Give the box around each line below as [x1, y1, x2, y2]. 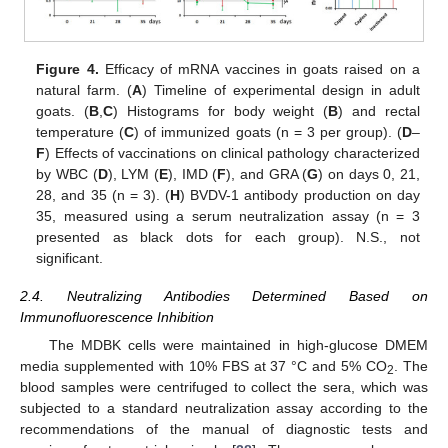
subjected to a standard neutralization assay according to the [20, 400, 428, 417]
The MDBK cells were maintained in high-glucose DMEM [48, 337, 428, 354]
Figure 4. [36, 60, 99, 77]
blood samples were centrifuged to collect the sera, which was [20, 379, 428, 396]
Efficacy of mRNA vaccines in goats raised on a [98, 60, 420, 77]
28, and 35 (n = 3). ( [36, 186, 171, 203]
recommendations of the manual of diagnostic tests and [20, 421, 428, 438]
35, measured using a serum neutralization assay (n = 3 [36, 207, 420, 224]
